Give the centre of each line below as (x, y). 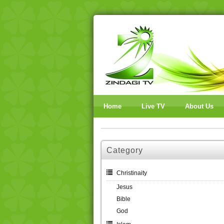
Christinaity (132, 173)
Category (125, 150)
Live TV (153, 106)
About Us (199, 106)
